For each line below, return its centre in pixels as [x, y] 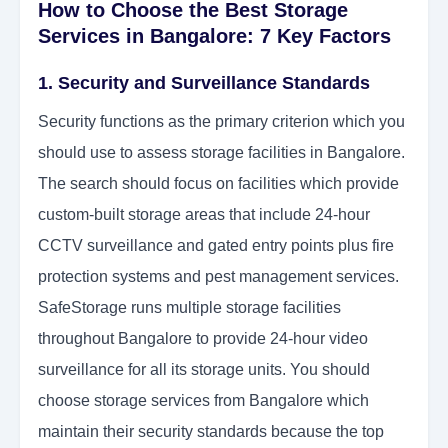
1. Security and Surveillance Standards [204, 83]
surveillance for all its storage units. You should [204, 370]
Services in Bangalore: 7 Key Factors [214, 36]
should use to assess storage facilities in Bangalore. [221, 153]
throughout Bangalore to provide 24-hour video [203, 339]
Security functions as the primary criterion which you [221, 122]
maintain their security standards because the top [211, 432]
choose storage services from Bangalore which [203, 401]
